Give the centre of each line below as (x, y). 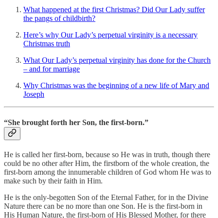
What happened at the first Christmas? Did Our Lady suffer (114, 10)
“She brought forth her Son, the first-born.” (76, 122)
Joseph (34, 94)
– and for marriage (52, 69)
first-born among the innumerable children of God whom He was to (108, 172)
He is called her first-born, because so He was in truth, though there (107, 154)
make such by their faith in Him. (53, 181)
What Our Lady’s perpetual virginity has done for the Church (117, 60)
